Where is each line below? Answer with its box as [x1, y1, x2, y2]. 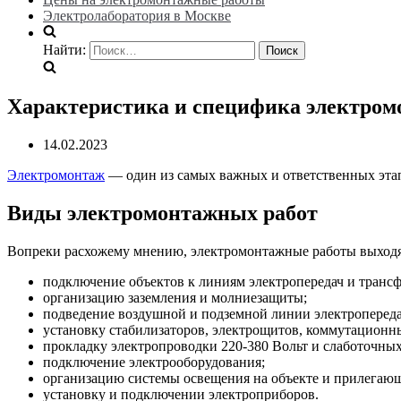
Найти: [43, 42, 86, 57]
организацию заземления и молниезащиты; [43, 289, 307, 305]
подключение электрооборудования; [43, 354, 265, 370]
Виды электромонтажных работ [7, 200, 318, 225]
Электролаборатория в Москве [43, 8, 231, 23]
